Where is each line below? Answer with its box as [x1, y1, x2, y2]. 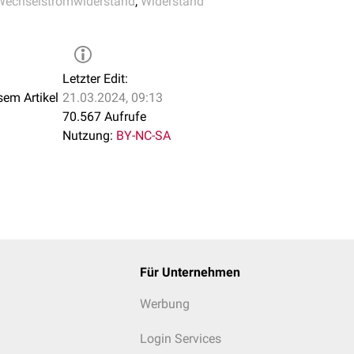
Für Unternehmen [139, 265, 240, 280]
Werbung [139, 296, 190, 311]
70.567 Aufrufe [62, 109, 146, 124]
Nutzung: [62, 128, 113, 143]
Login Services [139, 331, 221, 346]
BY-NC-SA [116, 128, 171, 143]
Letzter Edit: [62, 71, 128, 86]
